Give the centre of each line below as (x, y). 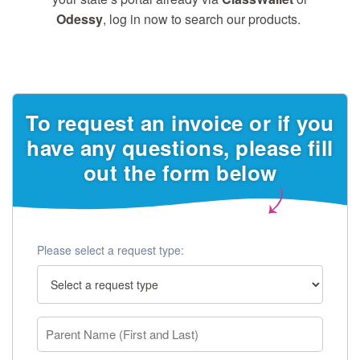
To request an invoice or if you (180, 123)
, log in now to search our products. (203, 19)
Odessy (80, 19)
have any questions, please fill (180, 148)
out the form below (180, 173)
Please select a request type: (110, 250)
